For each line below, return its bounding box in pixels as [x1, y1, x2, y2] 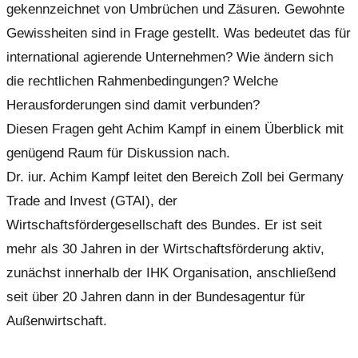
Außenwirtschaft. [6, 312, 107, 328]
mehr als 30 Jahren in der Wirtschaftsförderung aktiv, [6, 241, 324, 257]
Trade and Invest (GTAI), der [6, 193, 177, 209]
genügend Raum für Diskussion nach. [6, 145, 230, 161]
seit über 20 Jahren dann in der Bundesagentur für [6, 288, 305, 304]
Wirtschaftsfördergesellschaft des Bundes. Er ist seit [6, 217, 322, 233]
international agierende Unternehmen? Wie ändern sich [6, 49, 333, 65]
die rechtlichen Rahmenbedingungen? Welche [6, 73, 278, 89]
